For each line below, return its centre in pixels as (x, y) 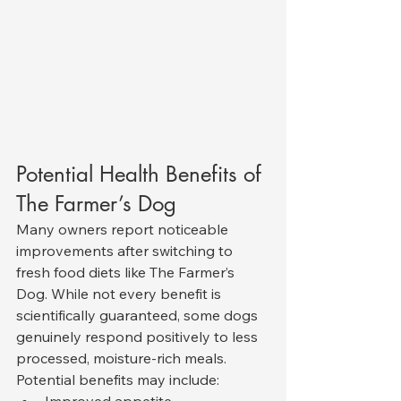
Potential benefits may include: (118, 380)
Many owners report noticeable (124, 230)
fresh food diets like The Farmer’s (127, 273)
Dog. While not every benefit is (120, 294)
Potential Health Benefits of (142, 175)
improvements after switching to (126, 251)
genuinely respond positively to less (139, 337)
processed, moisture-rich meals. (121, 358)
